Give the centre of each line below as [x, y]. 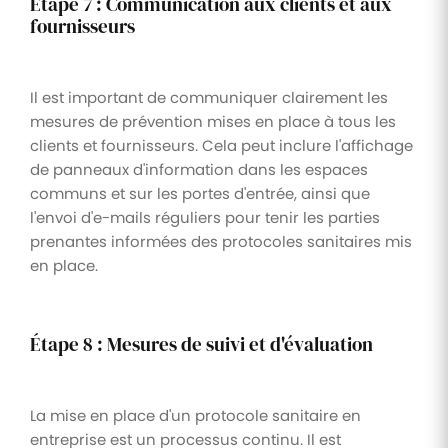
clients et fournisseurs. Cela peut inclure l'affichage [221, 145]
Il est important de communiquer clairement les [209, 97]
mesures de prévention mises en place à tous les [213, 121]
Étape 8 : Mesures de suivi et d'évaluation [201, 344]
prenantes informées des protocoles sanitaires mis [221, 241]
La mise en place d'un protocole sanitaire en [195, 415]
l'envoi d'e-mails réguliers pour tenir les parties [205, 217]
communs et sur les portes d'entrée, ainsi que [200, 193]
